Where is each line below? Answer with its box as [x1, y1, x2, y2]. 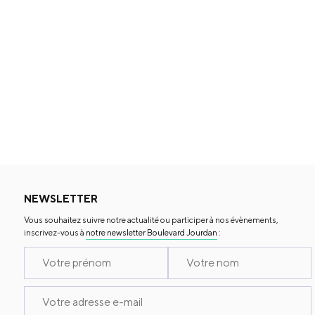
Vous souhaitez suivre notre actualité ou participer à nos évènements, [24, 214, 278, 225]
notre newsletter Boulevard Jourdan [86, 226, 217, 238]
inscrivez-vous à [24, 226, 86, 238]
